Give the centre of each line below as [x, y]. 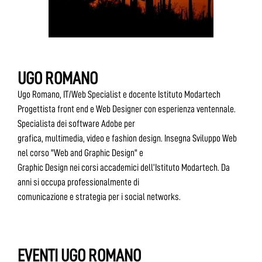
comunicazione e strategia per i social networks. [99, 196]
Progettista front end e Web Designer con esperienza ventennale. [127, 109]
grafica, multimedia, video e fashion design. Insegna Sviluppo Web [127, 138]
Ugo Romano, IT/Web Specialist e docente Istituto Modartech [119, 94]
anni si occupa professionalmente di [78, 182]
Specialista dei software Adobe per [76, 123]
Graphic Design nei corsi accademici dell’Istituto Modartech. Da [124, 167]
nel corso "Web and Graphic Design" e [80, 153]
